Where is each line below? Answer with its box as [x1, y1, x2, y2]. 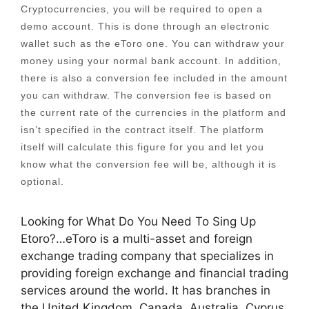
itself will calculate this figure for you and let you [21, 141, 264, 153]
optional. [21, 176, 64, 188]
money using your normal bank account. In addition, [21, 55, 281, 67]
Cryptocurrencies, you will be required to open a [21, 3, 263, 15]
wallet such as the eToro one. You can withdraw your [21, 38, 285, 50]
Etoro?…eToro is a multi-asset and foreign [21, 232, 252, 246]
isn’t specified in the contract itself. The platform [21, 124, 264, 136]
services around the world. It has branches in [21, 283, 270, 298]
